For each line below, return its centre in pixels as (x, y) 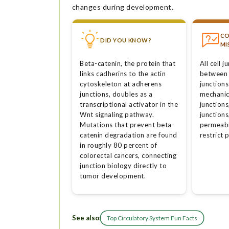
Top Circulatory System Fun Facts (152, 218)
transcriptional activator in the (129, 105)
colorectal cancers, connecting (128, 156)
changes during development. (123, 7)
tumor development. (113, 176)
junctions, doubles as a (116, 94)
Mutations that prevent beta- (127, 125)
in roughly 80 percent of (119, 145)
